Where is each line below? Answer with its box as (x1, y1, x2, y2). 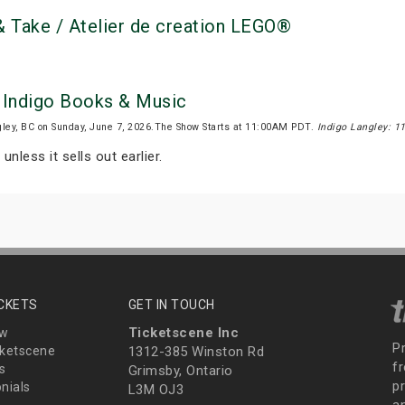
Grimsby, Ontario (127, 363, 233, 380)
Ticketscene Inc (127, 325, 239, 342)
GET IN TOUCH (127, 297, 215, 313)
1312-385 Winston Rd (127, 344, 264, 361)
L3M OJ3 (127, 381, 184, 399)
